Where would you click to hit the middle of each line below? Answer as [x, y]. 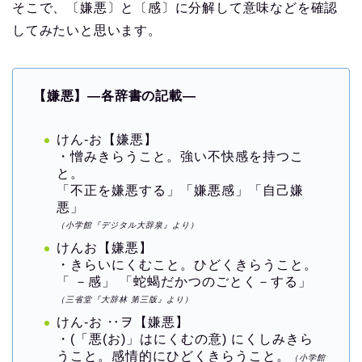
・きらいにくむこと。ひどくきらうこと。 [187, 264]
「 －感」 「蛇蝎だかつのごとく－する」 [184, 281]
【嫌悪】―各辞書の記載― [115, 95]
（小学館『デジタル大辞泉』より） [128, 225]
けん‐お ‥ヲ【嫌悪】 [123, 322]
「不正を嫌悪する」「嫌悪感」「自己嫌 [180, 190]
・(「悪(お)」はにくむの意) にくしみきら [185, 339]
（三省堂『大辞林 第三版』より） [125, 299]
